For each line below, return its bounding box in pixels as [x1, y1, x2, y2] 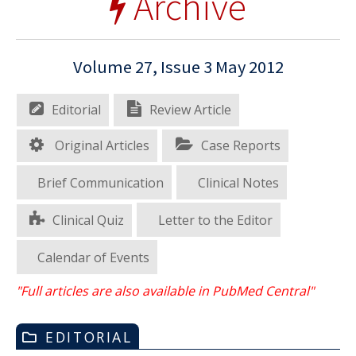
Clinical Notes [197, 173, 279, 192]
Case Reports [200, 136, 281, 154]
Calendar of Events [37, 248, 150, 266]
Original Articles [52, 136, 150, 154]
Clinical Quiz [52, 211, 125, 229]
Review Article [149, 100, 231, 118]
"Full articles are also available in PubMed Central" [16, 282, 314, 300]
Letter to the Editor [157, 211, 273, 229]
